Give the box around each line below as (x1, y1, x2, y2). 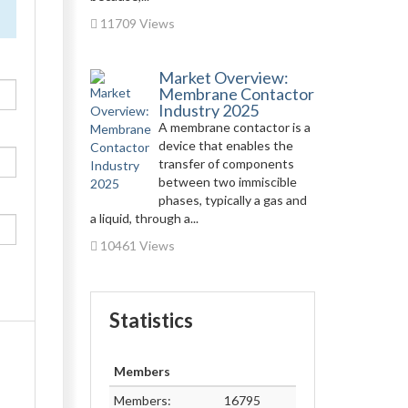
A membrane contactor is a (158, 119, 311, 135)
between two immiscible (158, 174, 297, 189)
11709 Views (97, 15, 175, 31)
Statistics (108, 308, 193, 332)
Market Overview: (158, 67, 289, 87)
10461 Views (97, 238, 175, 253)
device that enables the (158, 138, 293, 153)
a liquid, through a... (89, 210, 199, 226)
